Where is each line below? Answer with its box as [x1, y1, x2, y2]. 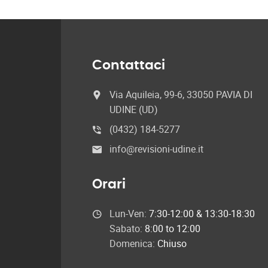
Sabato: [109, 222, 145, 236]
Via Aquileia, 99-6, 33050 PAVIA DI [109, 88, 252, 102]
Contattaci [92, 59, 165, 72]
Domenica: [109, 237, 157, 251]
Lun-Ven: [109, 207, 149, 221]
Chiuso [157, 237, 187, 251]
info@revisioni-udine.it [109, 142, 203, 156]
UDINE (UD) [109, 103, 158, 117]
